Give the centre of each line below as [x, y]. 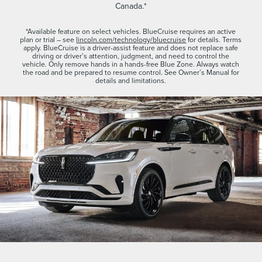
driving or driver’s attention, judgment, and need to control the [131, 56]
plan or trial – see [48, 39]
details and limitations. [131, 80]
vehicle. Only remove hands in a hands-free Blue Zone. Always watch [131, 64]
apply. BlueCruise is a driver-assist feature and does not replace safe [131, 47]
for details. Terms [214, 39]
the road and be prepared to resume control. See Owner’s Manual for [131, 72]
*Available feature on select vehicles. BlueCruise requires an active [131, 31]
